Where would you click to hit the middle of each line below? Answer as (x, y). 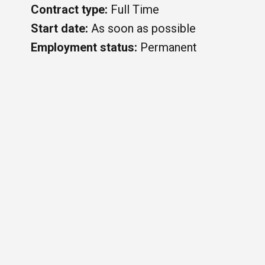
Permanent (167, 47)
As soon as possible (142, 28)
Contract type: (69, 9)
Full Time (133, 9)
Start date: (59, 28)
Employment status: (84, 47)
